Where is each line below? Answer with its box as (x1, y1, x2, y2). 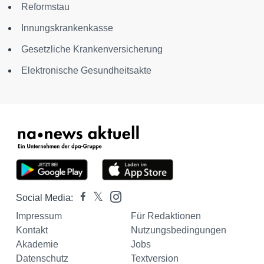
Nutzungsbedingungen (130, 225, 226, 236)
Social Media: (16, 193, 73, 203)
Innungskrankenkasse (21, 23, 113, 34)
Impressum (16, 211, 62, 222)
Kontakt (16, 225, 48, 236)
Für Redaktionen (130, 211, 201, 222)
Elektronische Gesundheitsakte (21, 65, 151, 76)
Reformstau (21, 2, 70, 12)
